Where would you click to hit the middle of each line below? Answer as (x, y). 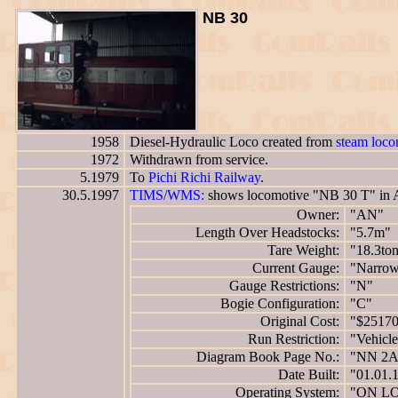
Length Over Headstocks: (267, 233)
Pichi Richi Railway (204, 178)
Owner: (318, 215)
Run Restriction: (294, 339)
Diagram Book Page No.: (268, 357)
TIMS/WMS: (167, 195)
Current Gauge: (296, 268)
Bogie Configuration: (280, 304)
